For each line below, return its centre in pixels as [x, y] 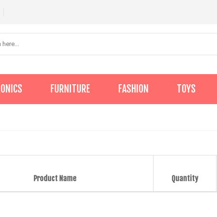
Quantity [185, 178]
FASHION [133, 89]
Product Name [55, 178]
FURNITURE [70, 89]
